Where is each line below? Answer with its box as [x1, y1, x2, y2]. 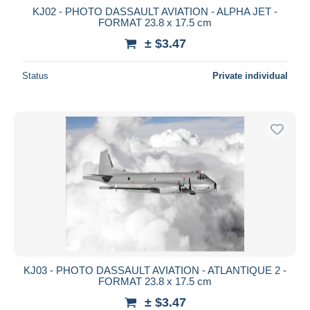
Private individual [212, 70, 288, 81]
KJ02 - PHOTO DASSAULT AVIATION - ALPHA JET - [33, 5, 277, 17]
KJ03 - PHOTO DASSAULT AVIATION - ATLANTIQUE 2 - [24, 264, 286, 276]
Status [22, 70, 48, 81]
